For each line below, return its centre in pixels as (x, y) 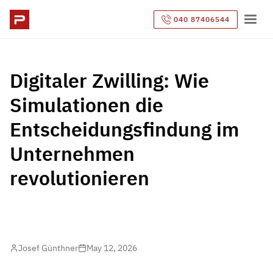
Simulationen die (87, 105)
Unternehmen (72, 154)
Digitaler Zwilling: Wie (109, 80)
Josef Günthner (48, 248)
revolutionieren (80, 178)
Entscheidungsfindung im (124, 129)
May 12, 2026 (112, 248)
